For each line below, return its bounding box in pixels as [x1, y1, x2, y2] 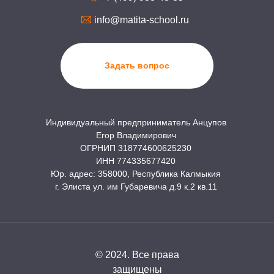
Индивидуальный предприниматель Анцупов [45, 117, 226, 127]
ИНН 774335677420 [96, 156, 176, 166]
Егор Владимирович [95, 130, 176, 140]
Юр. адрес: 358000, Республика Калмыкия [51, 169, 221, 179]
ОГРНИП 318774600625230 [80, 143, 191, 153]
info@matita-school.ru [94, 15, 189, 25]
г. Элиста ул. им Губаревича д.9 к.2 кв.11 [54, 182, 217, 191]
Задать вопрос [105, 61, 169, 70]
